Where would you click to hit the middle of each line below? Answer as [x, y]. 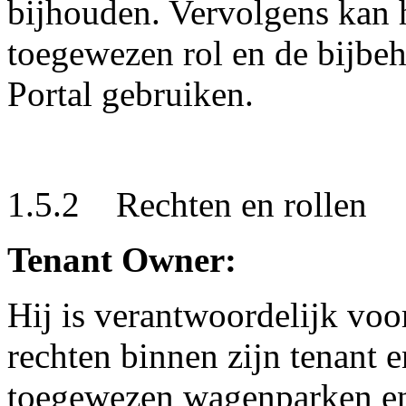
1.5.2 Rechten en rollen [187, 204]
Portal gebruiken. [130, 94]
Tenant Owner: [126, 260]
